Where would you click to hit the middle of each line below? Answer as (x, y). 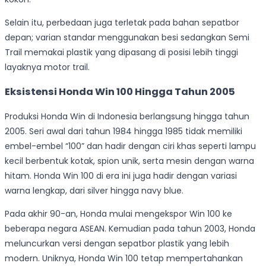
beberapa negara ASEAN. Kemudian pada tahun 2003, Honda (130, 228)
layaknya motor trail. (47, 67)
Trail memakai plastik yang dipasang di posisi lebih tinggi (121, 52)
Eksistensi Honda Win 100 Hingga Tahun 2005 (120, 92)
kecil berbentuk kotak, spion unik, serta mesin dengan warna (129, 161)
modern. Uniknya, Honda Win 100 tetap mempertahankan (124, 258)
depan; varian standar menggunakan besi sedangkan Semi (127, 37)
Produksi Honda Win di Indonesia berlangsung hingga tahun (127, 116)
